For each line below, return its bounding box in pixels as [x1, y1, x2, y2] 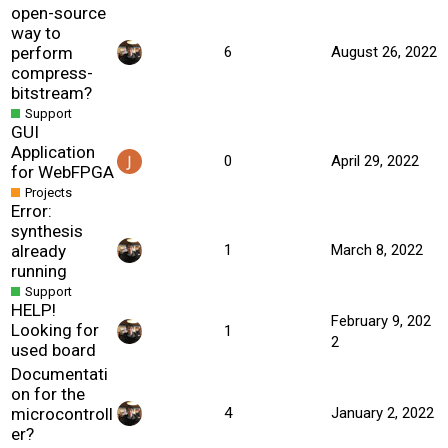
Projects [25, 185, 72, 201]
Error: [11, 200, 52, 221]
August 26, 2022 [331, 42, 437, 61]
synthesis [11, 220, 83, 241]
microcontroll [11, 403, 113, 424]
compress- [11, 62, 93, 83]
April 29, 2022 [331, 151, 419, 170]
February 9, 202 [331, 311, 431, 330]
